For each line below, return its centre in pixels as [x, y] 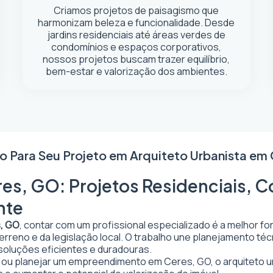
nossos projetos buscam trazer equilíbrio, [136, 59]
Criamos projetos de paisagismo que [136, 10]
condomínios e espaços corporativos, [136, 47]
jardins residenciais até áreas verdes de [136, 35]
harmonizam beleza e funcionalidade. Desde [136, 23]
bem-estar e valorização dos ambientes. [136, 71]
